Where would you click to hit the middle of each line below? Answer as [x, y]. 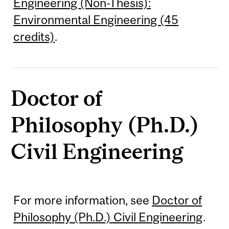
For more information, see [83, 200]
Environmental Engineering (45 [96, 19]
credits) [34, 36]
